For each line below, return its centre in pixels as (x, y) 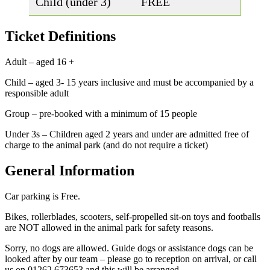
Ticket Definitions (60, 36)
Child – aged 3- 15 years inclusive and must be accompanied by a (129, 82)
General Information (70, 170)
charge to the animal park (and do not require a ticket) (106, 145)
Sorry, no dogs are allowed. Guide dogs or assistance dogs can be (129, 248)
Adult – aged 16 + (39, 61)
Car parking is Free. (42, 196)
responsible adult (37, 93)
